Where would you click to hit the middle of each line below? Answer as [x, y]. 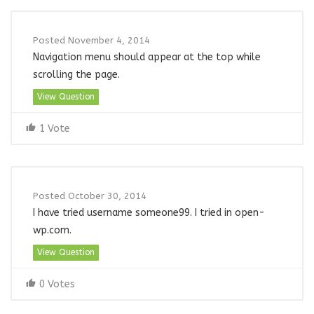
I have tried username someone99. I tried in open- [149, 213]
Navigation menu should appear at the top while [147, 57]
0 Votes [57, 284]
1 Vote [55, 129]
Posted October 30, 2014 [90, 196]
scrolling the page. [76, 75]
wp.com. [52, 230]
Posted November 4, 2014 [91, 40]
